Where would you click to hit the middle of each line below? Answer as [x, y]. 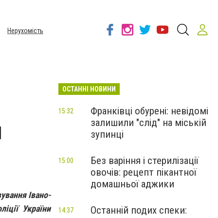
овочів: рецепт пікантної [144, 172]
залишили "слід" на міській [148, 123]
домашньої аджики [132, 184]
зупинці [107, 134]
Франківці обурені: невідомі [149, 111]
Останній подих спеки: [139, 210]
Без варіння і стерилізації [145, 161]
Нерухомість [25, 31]
